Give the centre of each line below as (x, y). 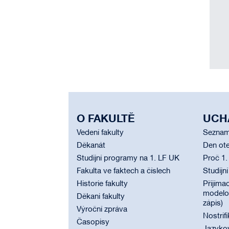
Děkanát (91, 146)
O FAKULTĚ (106, 119)
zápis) (213, 203)
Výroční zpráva (102, 210)
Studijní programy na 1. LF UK (128, 158)
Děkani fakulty (101, 197)
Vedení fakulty (100, 133)
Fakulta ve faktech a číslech (123, 171)
